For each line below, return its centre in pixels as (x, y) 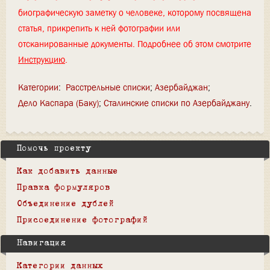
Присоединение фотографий (82, 221)
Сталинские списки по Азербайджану (177, 103)
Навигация (41, 243)
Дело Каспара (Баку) (58, 103)
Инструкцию (42, 60)
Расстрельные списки (108, 87)
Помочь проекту (54, 149)
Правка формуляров (64, 188)
